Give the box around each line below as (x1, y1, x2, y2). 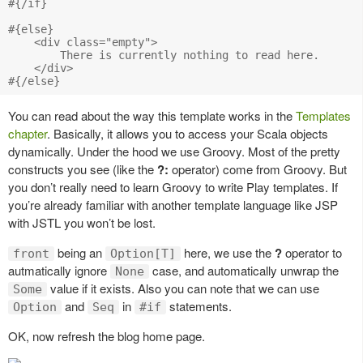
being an (54, 243, 105, 261)
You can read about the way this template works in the (8, 106, 296, 124)
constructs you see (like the (8, 160, 157, 177)
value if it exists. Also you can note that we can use (47, 279, 319, 297)
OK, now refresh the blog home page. (8, 327, 205, 344)
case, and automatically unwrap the (149, 261, 339, 279)
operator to (282, 243, 342, 261)
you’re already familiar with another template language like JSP (8, 195, 338, 213)
